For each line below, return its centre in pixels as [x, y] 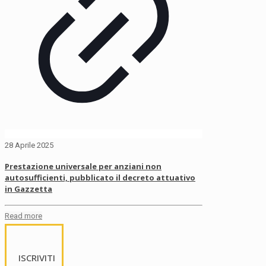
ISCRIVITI [37, 257]
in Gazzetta [28, 189]
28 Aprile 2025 [29, 145]
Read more [23, 216]
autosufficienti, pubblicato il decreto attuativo [100, 177]
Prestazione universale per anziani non [83, 166]
